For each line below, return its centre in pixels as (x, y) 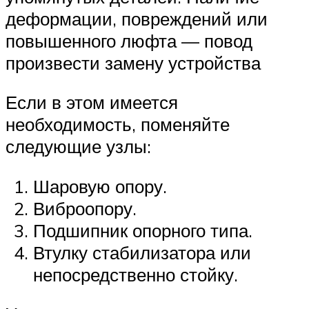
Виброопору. (85, 208)
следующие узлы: (78, 147)
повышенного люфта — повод (129, 40)
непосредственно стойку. (136, 274)
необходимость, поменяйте (118, 124)
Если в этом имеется (92, 102)
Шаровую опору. (100, 186)
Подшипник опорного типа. (143, 230)
